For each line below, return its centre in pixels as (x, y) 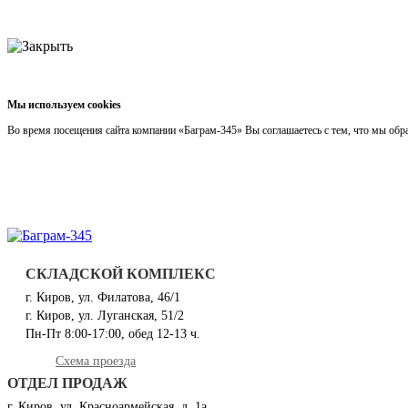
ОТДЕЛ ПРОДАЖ (67, 383)
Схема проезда (96, 361)
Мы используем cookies (64, 105)
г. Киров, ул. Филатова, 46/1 (103, 297)
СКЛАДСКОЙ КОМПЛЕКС (121, 274)
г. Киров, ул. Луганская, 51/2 (105, 315)
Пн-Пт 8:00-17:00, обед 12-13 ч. (113, 333)
